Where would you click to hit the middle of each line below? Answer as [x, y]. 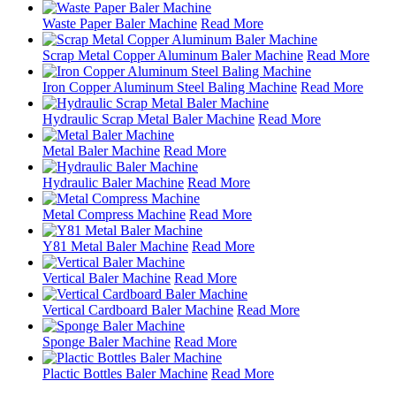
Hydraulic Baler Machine [113, 182]
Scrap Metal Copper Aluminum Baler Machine [173, 55]
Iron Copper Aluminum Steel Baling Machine [170, 87]
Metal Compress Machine [114, 214]
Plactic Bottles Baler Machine [125, 373]
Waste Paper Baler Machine [120, 23]
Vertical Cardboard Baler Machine [138, 309]
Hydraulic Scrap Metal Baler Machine [148, 118]
